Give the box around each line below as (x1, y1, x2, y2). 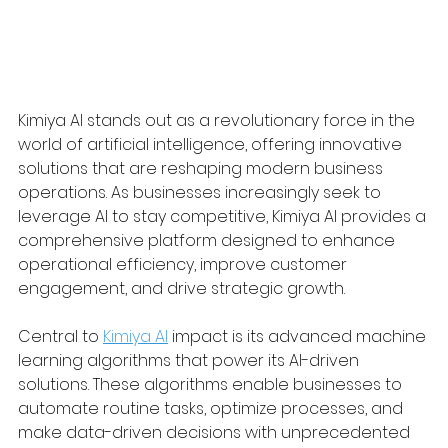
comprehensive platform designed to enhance (18, 228, 399, 252)
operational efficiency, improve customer (18, 252, 351, 276)
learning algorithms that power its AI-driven (18, 348, 363, 372)
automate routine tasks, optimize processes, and (18, 396, 407, 420)
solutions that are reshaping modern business (18, 156, 387, 180)
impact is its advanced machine (168, 324, 430, 348)
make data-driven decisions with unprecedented (18, 420, 414, 444)
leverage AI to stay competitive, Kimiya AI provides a (18, 204, 430, 228)
